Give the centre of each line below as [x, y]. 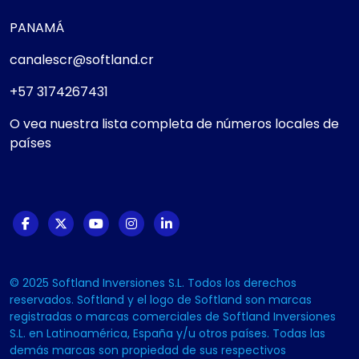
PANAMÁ [37, 28]
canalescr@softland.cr [82, 60]
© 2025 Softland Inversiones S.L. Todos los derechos [153, 283]
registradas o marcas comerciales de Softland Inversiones [173, 317]
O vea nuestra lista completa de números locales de [174, 124]
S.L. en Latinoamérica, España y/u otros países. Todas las [167, 334]
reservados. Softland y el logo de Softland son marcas [161, 300]
